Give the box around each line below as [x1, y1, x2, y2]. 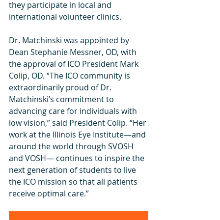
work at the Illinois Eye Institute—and [9, 129, 148, 140]
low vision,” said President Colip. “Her [9, 117, 148, 128]
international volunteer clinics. [9, 11, 123, 22]
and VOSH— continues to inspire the [9, 153, 146, 164]
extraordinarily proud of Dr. [9, 82, 113, 93]
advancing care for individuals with [9, 106, 139, 116]
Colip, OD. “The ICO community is [9, 70, 132, 81]
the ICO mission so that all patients [9, 176, 139, 187]
